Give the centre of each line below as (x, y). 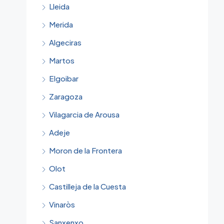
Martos (62, 60)
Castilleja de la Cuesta (87, 186)
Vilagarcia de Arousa (84, 114)
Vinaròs (62, 204)
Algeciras (65, 42)
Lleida (59, 6)
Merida (61, 24)
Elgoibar (64, 78)
